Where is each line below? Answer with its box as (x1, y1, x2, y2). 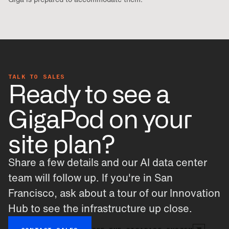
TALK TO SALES (8, 73, 65, 81)
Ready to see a (8, 77, 170, 108)
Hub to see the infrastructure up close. (8, 203, 192, 214)
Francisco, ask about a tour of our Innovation (8, 188, 220, 199)
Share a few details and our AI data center (8, 157, 207, 168)
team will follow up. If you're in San (8, 172, 173, 184)
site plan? (8, 127, 115, 158)
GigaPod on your (8, 102, 192, 133)
